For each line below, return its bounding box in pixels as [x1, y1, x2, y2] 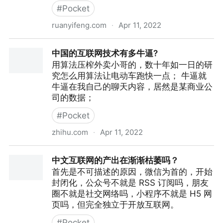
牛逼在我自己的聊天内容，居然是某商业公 [52, 82, 213, 92]
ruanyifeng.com [52, 20, 107, 30]
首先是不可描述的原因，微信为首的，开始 [52, 167, 213, 177]
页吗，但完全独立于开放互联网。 [52, 200, 179, 210]
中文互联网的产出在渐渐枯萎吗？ [52, 155, 179, 165]
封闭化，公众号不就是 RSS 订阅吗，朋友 [52, 178, 209, 188]
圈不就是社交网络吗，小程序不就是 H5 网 [52, 189, 212, 199]
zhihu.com [52, 127, 88, 137]
